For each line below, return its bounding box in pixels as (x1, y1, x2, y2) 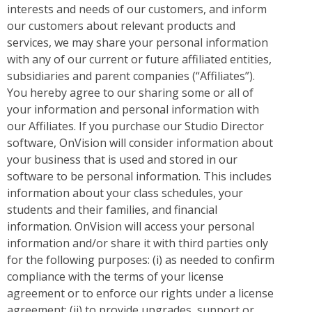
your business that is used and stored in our (7, 152, 237, 168)
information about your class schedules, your (7, 185, 243, 201)
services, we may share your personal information (7, 35, 268, 51)
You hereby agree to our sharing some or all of (7, 85, 253, 101)
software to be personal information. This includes (7, 169, 272, 185)
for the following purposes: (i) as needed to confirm (7, 252, 274, 268)
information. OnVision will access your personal (7, 219, 254, 235)
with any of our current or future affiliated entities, (7, 52, 272, 68)
